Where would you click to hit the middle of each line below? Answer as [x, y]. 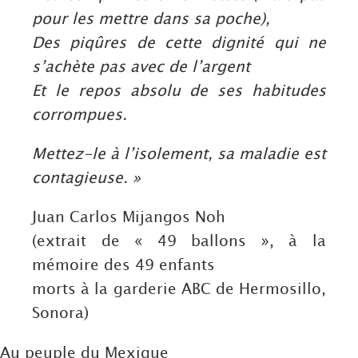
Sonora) [60, 312]
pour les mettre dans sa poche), [151, 18]
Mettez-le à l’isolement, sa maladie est [179, 153]
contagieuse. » [86, 177]
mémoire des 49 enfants [123, 265]
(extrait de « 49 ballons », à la [179, 241]
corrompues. [80, 114]
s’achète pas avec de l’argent [141, 66]
